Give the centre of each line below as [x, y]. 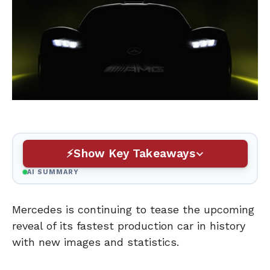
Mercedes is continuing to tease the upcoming [133, 210]
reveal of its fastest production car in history [129, 226]
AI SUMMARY [53, 172]
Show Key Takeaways [134, 153]
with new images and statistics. [96, 242]
